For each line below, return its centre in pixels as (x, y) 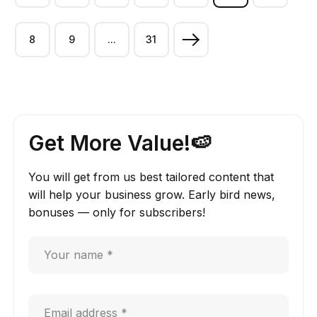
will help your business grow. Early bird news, (151, 194)
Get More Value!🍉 (120, 143)
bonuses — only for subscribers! (116, 212)
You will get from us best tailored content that (151, 177)
